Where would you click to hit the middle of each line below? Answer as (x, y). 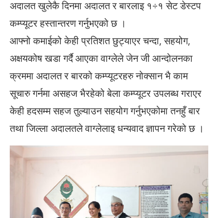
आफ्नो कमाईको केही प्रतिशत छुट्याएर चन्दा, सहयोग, (100, 41)
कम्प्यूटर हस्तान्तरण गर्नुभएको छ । (68, 23)
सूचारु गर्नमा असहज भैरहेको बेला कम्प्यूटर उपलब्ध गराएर (106, 93)
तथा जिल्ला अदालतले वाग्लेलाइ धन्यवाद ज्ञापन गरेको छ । (107, 128)
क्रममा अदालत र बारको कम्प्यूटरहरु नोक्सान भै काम (99, 76)
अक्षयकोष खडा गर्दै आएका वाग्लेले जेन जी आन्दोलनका (101, 58)
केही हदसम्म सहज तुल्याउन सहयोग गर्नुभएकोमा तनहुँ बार (105, 111)
